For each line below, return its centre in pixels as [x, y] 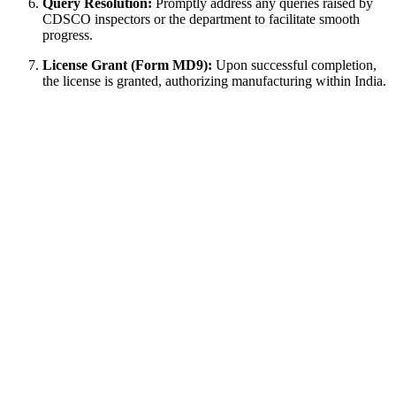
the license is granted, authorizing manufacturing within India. [214, 80]
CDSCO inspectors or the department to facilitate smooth [201, 19]
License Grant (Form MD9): [127, 65]
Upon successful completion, [294, 65]
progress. [68, 34]
